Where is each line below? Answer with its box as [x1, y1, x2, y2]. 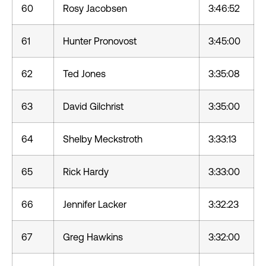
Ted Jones [63, 68, 106, 79]
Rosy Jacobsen [63, 3, 127, 14]
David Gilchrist [63, 101, 123, 112]
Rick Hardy [63, 166, 109, 177]
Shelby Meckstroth [63, 134, 142, 144]
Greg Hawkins [63, 232, 123, 242]
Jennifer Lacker [63, 199, 126, 210]
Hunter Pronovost [63, 36, 137, 46]
